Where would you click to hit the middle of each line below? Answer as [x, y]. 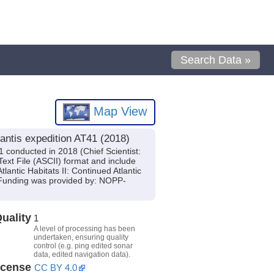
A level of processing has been [84, 228]
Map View [119, 111]
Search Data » [216, 60]
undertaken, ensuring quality [81, 237]
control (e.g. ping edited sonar [83, 246]
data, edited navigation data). [82, 254]
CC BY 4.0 [55, 267]
